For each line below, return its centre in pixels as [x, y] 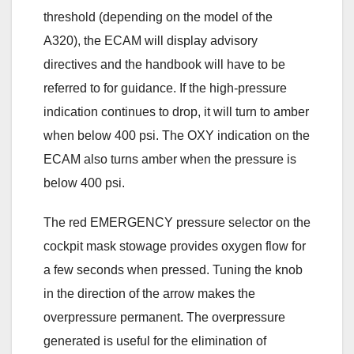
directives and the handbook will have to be [164, 64]
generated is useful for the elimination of [155, 341]
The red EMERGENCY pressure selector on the [177, 222]
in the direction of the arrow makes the [149, 293]
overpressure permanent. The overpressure [164, 317]
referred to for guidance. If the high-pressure [165, 88]
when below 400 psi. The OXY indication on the [177, 135]
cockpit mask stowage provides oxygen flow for [175, 246]
